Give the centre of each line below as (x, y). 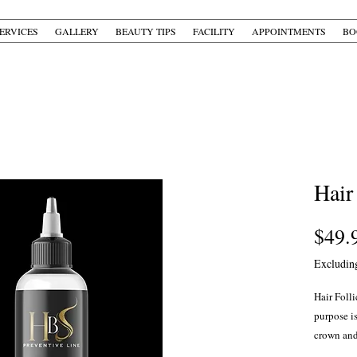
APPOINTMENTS (289, 31)
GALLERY (77, 31)
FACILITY (214, 31)
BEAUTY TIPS (146, 31)
